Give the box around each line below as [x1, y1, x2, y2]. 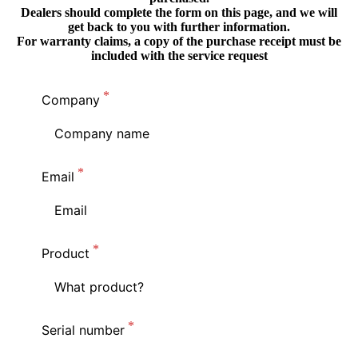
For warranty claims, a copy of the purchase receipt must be [17, 34, 341, 49]
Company [42, 92, 101, 109]
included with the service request [90, 49, 268, 63]
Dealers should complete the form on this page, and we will [21, 6, 337, 20]
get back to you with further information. [68, 20, 290, 34]
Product [42, 245, 90, 262]
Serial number [42, 322, 125, 339]
